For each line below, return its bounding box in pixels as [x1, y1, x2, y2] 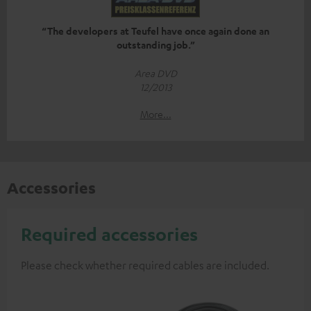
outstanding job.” [116, 38, 195, 52]
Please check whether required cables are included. [21, 258, 269, 273]
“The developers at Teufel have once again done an [42, 24, 269, 38]
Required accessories [21, 223, 198, 246]
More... [140, 108, 171, 121]
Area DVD [134, 67, 177, 80]
